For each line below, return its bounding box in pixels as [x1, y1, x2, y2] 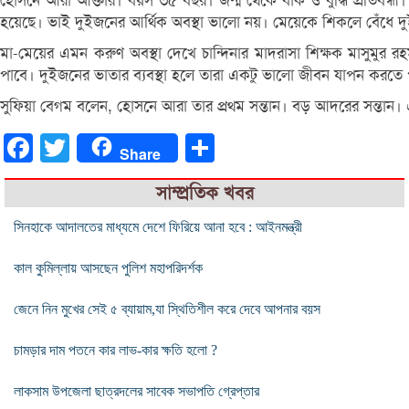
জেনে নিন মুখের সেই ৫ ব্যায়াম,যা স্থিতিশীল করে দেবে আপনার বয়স [14, 300, 320, 317]
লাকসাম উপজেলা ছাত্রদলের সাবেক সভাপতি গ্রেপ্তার [14, 383, 259, 399]
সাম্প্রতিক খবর [155, 181, 254, 204]
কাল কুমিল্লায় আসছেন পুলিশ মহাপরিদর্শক [14, 259, 203, 276]
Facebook [33, 139, 89, 155]
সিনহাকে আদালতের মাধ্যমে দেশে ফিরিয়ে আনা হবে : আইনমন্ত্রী [14, 218, 302, 235]
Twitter [69, 139, 110, 155]
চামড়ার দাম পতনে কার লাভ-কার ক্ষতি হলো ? [14, 341, 217, 358]
